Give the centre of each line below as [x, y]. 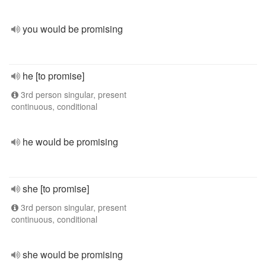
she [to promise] [56, 189]
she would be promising [73, 254]
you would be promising [73, 29]
